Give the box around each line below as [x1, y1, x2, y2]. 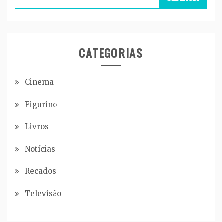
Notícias [25, 144, 55, 154]
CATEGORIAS [79, 43, 143, 61]
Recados [25, 166, 56, 176]
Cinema [25, 77, 54, 87]
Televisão [25, 188, 61, 198]
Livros [25, 121, 49, 131]
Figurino [25, 99, 57, 109]
